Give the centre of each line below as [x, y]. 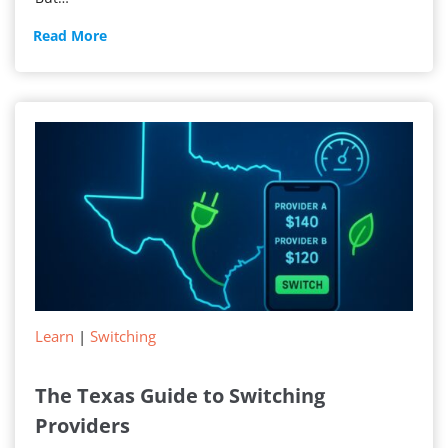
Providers [82, 426]
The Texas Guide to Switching [180, 396]
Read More [70, 36]
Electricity [140, 59]
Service [130, 83]
